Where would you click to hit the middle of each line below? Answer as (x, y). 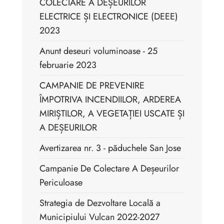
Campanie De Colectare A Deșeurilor (109, 168)
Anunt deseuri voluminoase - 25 (98, 51)
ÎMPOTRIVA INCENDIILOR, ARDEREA (110, 99)
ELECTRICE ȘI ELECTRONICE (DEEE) (109, 16)
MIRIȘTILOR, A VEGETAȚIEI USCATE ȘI (112, 113)
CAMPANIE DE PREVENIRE (92, 85)
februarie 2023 (68, 65)
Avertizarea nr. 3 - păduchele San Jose (110, 148)
